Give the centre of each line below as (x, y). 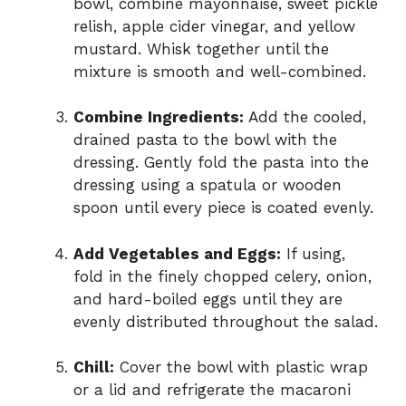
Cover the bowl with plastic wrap (241, 367)
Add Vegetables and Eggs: (177, 253)
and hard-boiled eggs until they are (208, 299)
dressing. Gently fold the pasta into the (221, 163)
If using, (313, 253)
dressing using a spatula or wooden (208, 185)
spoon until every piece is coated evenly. (223, 208)
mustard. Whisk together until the (201, 48)
